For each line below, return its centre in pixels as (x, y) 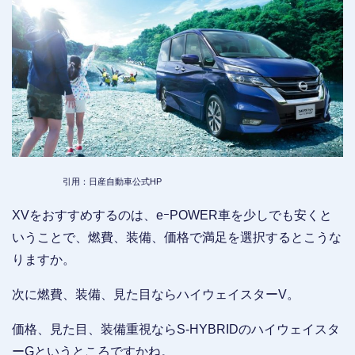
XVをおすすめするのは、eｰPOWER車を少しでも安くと (172, 215)
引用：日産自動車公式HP (112, 181)
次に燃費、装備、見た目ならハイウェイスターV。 (156, 294)
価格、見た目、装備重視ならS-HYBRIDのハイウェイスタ (176, 329)
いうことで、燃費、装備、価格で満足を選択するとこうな (177, 237)
